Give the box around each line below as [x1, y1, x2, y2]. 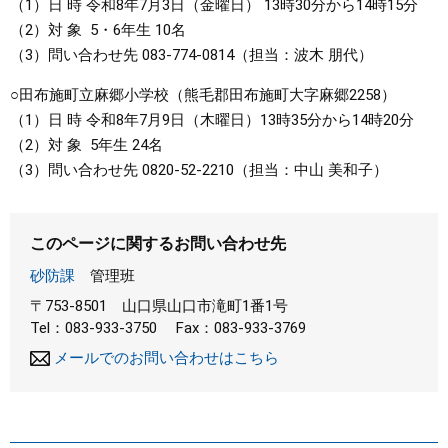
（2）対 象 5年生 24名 [10, 136, 163, 154]
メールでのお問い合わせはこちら [54, 348, 279, 367]
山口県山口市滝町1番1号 [122, 296, 288, 315]
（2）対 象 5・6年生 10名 [10, 21, 186, 39]
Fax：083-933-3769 [176, 318, 306, 337]
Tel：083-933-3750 [30, 318, 157, 337]
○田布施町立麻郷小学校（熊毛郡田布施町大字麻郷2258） [10, 86, 396, 104]
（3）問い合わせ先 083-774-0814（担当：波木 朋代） [10, 46, 373, 64]
